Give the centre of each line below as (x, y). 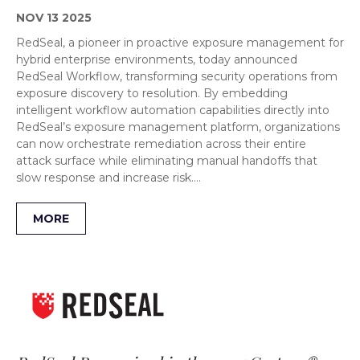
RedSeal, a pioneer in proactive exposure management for (180, 43)
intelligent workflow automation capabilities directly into (173, 110)
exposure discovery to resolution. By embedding (152, 93)
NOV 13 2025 (54, 18)
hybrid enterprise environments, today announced (157, 59)
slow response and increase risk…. (108, 178)
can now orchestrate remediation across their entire (161, 144)
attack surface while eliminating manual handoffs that (167, 161)
